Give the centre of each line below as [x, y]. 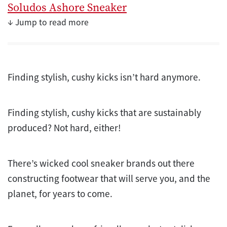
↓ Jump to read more [48, 22]
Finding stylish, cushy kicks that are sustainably [104, 112]
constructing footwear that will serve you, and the [109, 178]
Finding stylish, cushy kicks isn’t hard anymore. [104, 77]
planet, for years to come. [61, 193]
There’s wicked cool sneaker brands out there [101, 163]
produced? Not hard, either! [64, 127]
